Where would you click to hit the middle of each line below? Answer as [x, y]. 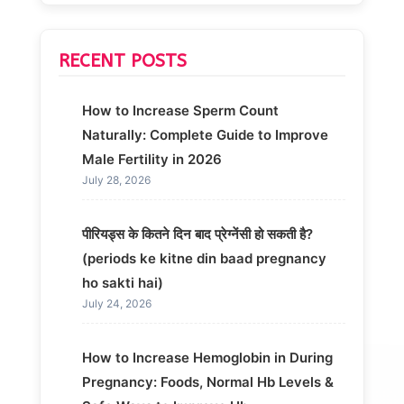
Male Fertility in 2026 [151, 159]
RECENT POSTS [123, 60]
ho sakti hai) [122, 282]
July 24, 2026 [116, 303]
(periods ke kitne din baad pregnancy [204, 258]
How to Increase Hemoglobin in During [207, 357]
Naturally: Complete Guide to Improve [205, 134]
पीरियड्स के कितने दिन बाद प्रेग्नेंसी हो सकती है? [197, 234]
